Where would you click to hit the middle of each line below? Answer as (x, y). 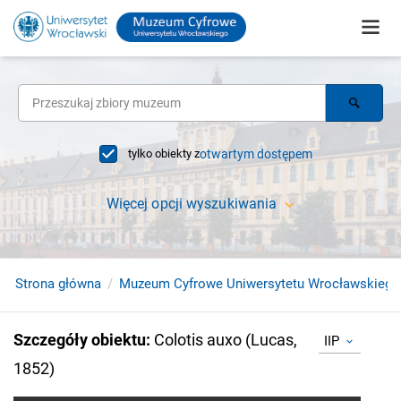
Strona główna (58, 284)
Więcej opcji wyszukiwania (192, 204)
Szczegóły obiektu (80, 340)
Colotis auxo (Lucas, (226, 340)
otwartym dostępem (256, 154)
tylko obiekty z (164, 154)
